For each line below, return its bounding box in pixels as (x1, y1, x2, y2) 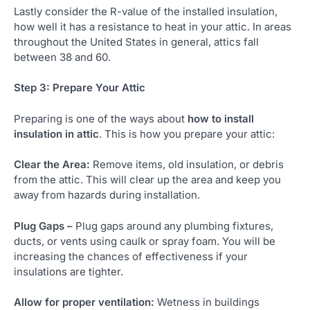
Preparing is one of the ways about (14, 111, 188, 125)
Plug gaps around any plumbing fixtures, (75, 219, 273, 232)
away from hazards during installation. (14, 188, 200, 202)
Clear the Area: (14, 158, 93, 172)
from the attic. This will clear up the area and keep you (14, 173, 281, 187)
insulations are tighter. (14, 264, 123, 278)
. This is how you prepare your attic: (99, 127, 275, 140)
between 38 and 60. (14, 50, 111, 64)
